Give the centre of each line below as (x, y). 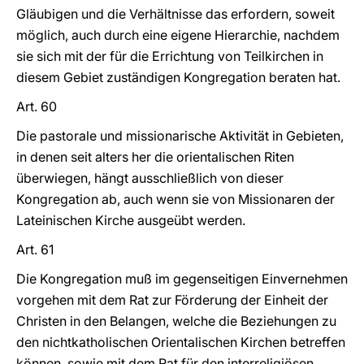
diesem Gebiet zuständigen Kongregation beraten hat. (178, 77)
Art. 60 (37, 106)
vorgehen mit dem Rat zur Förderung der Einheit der (172, 300)
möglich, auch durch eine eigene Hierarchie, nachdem (178, 35)
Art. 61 (35, 249)
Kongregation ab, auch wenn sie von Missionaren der (175, 199)
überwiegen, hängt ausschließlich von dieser (150, 178)
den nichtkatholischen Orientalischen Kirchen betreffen (181, 342)
